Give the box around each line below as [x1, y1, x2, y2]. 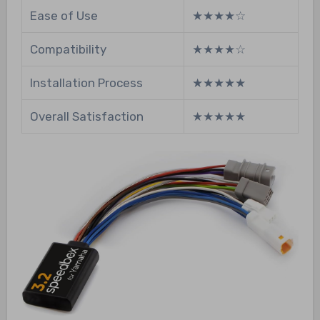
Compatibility [29, 41, 106, 56]
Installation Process [29, 75, 143, 90]
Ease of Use [29, 8, 98, 23]
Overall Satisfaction [29, 109, 144, 124]
